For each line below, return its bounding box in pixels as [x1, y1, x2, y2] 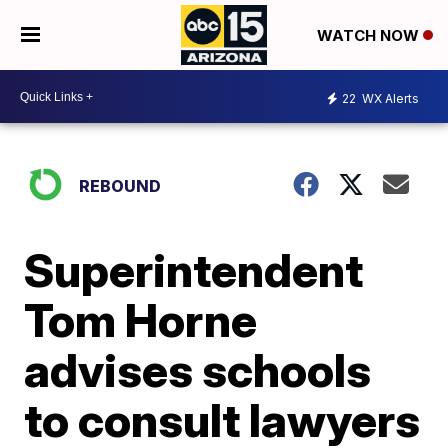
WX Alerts [359, 90, 419, 106]
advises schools [24, 342, 372, 398]
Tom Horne [24, 292, 258, 348]
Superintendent [24, 242, 364, 298]
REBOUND [79, 176, 162, 196]
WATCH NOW [316, 26, 423, 46]
